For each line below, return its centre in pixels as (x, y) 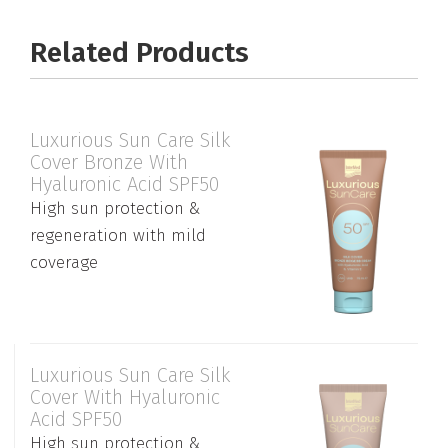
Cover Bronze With (109, 161)
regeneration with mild (118, 235)
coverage (64, 262)
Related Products (139, 52)
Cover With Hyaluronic (125, 396)
